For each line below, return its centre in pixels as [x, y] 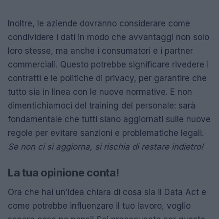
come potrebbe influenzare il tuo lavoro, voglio [99, 206]
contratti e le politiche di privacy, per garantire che [107, 78]
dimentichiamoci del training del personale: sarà [102, 106]
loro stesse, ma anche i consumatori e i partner [100, 51]
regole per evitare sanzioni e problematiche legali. [106, 133]
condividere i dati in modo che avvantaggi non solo [109, 37]
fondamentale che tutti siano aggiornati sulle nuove [109, 119]
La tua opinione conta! [64, 173]
